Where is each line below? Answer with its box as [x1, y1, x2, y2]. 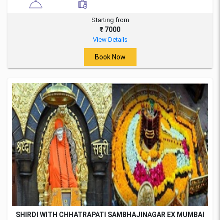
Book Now [94, 53, 126, 61]
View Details [92, 36, 128, 44]
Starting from [91, 16, 129, 24]
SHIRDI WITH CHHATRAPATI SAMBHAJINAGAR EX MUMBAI [16, 211, 204, 219]
